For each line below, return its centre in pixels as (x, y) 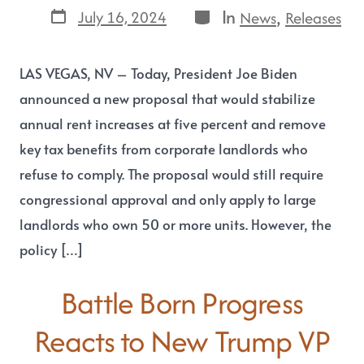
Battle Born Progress (182, 303)
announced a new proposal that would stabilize (168, 99)
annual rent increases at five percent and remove (173, 124)
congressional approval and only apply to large (168, 200)
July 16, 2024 (122, 17)
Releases (313, 17)
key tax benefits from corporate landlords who (164, 149)
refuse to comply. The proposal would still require (172, 175)
